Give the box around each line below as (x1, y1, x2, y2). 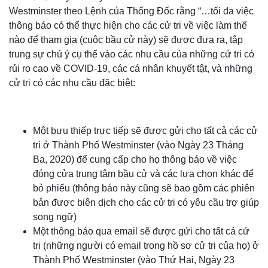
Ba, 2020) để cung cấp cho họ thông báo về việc (33, 154, 237, 165)
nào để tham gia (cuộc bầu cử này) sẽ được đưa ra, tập (9, 35, 243, 45)
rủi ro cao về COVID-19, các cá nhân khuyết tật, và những (9, 63, 252, 74)
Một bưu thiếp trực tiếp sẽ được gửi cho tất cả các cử (33, 126, 258, 136)
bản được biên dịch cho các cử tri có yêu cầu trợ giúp (33, 197, 259, 208)
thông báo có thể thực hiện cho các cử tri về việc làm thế (9, 20, 247, 31)
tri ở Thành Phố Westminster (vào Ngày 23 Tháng (33, 140, 243, 150)
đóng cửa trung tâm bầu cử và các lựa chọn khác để (33, 169, 254, 179)
